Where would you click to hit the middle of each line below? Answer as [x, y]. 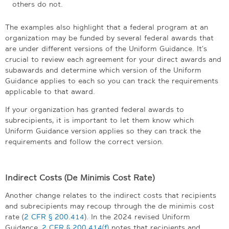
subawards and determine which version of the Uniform [103, 70]
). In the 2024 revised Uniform [137, 216]
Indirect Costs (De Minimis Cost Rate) [80, 177]
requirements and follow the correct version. [84, 141]
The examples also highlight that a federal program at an [107, 27]
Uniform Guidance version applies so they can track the [103, 131]
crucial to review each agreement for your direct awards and [113, 59]
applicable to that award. [50, 91]
